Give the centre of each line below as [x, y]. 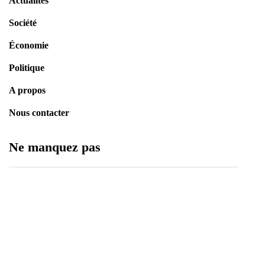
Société [23, 23]
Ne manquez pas [55, 147]
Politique [27, 68]
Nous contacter [39, 113]
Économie [29, 46]
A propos [27, 91]
